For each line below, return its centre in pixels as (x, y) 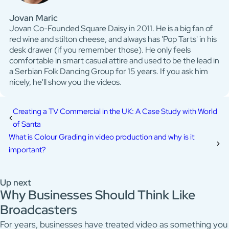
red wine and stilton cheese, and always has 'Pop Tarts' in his (113, 39)
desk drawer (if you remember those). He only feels (100, 50)
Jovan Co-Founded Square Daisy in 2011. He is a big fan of (111, 28)
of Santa (27, 124)
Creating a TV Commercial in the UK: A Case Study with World (115, 111)
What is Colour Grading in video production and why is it (102, 137)
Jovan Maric (33, 18)
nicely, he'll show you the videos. (65, 82)
